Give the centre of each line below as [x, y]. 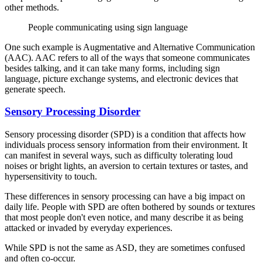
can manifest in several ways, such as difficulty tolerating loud [119, 155]
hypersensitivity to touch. [51, 176]
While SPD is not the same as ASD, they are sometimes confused [125, 247]
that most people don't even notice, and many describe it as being [124, 217]
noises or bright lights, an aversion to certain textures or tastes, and [126, 166]
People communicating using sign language [108, 27]
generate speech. [35, 89]
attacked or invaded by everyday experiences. [89, 227]
